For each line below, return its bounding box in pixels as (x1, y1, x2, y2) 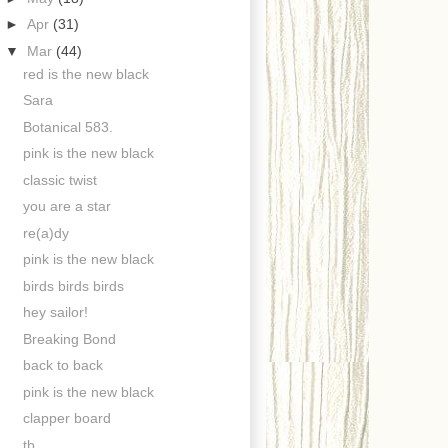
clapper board (22, 410, 111, 427)
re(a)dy (22, 224, 69, 241)
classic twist (22, 171, 97, 188)
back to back (22, 357, 103, 374)
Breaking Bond (22, 330, 116, 347)
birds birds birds (22, 277, 124, 294)
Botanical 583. (22, 118, 113, 135)
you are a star (22, 198, 111, 215)
